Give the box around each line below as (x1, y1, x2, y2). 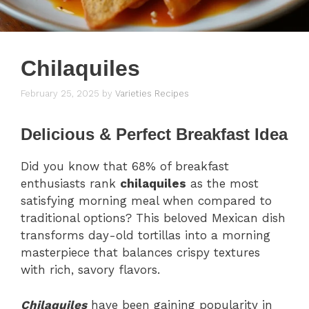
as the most (186, 177, 259, 191)
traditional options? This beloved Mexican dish (21, 211, 286, 226)
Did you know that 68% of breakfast (21, 159, 229, 174)
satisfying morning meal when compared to (21, 194, 272, 208)
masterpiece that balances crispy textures (21, 246, 260, 260)
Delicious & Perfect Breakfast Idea (21, 125, 288, 144)
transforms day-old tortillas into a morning (21, 228, 270, 243)
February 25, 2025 (21, 88, 99, 99)
